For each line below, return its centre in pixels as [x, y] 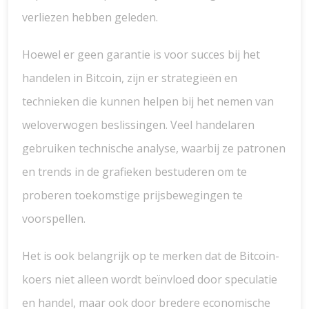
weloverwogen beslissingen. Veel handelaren [138, 125]
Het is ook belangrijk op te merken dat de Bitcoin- [151, 256]
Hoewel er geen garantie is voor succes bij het [141, 54]
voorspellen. [54, 219]
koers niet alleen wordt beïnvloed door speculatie [150, 279]
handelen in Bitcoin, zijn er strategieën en [130, 78]
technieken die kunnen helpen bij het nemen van [148, 101]
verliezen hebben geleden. [90, 17]
